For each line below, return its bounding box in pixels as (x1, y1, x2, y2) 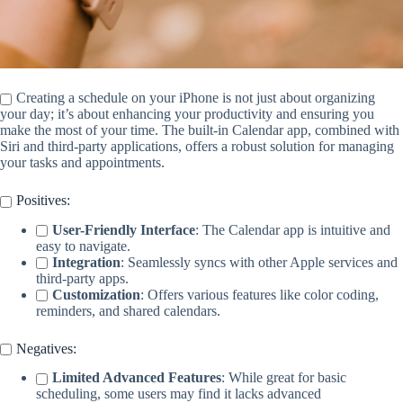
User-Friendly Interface (52, 221, 195, 237)
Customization (52, 286, 140, 302)
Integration (52, 254, 121, 270)
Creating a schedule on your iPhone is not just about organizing (16, 89, 375, 105)
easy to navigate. (36, 237, 130, 254)
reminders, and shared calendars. (36, 302, 220, 318)
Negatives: (16, 340, 76, 356)
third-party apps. (36, 270, 129, 286)
